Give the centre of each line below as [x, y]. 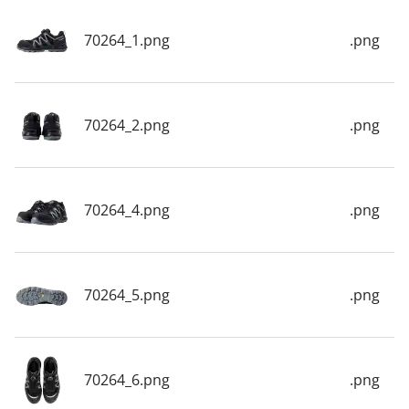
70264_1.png [127, 40]
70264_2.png [127, 125]
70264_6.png [127, 379]
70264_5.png [127, 294]
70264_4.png [127, 210]
